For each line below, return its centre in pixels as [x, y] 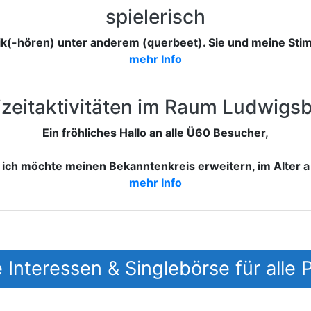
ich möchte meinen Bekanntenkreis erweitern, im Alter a [155, 166]
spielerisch [155, 17]
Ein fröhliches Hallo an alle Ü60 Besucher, [155, 133]
